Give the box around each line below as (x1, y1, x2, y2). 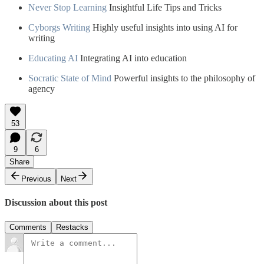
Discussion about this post (5, 197, 107, 208)
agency (28, 84, 55, 94)
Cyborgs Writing (28, 22, 90, 33)
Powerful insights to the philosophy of (111, 73, 255, 84)
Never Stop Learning (28, 2, 107, 13)
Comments (9, 222, 47, 232)
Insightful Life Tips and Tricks (107, 2, 222, 13)
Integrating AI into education (78, 53, 187, 64)
